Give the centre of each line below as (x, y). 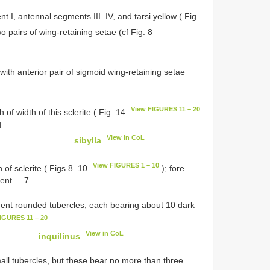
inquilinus (59, 236)
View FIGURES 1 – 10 (126, 165)
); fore (172, 168)
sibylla (88, 140)
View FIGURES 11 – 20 (166, 109)
